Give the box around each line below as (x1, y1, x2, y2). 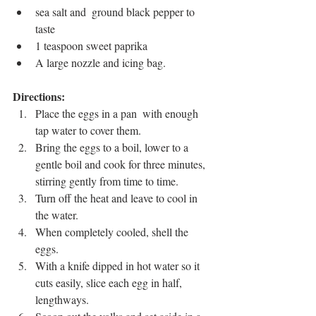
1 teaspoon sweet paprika (35, 37, 147, 53)
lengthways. (35, 291, 92, 307)
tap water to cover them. (35, 122, 141, 138)
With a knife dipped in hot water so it (35, 257, 202, 273)
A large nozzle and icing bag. (35, 54, 166, 70)
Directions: (13, 87, 68, 104)
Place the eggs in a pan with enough (35, 105, 201, 121)
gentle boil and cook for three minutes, (35, 156, 208, 171)
